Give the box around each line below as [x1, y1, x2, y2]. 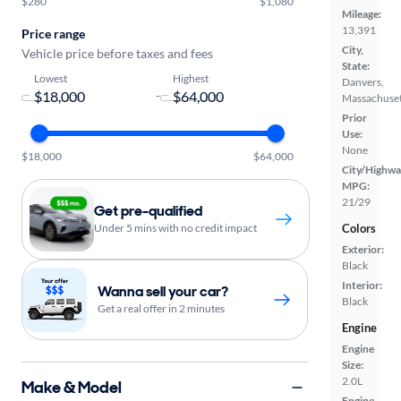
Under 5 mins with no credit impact [94, 221, 257, 235]
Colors [342, 221, 376, 235]
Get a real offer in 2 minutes [98, 302, 225, 315]
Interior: [342, 278, 382, 292]
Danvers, [342, 75, 384, 89]
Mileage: [342, 7, 381, 21]
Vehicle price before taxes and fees [21, 46, 213, 61]
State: [342, 59, 370, 73]
